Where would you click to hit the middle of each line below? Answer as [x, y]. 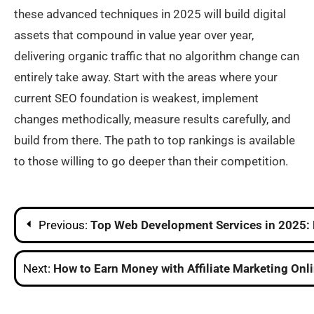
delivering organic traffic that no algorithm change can [157, 56]
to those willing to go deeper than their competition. [151, 162]
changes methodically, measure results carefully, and [152, 120]
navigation [65, 247]
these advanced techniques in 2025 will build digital [150, 14]
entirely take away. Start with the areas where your [146, 77]
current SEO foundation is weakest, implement [136, 98]
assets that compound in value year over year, [134, 35]
